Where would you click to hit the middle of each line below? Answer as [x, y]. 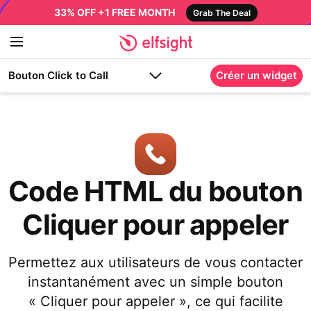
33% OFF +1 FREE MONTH [114, 12]
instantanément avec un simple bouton [155, 282]
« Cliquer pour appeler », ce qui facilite [155, 301]
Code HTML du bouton [155, 191]
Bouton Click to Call [58, 75]
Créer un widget [257, 75]
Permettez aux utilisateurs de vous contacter [155, 262]
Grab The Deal [221, 13]
